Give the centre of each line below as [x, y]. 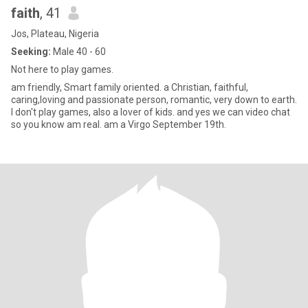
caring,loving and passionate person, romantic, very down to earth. [154, 100]
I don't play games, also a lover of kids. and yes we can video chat [151, 112]
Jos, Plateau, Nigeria [55, 34]
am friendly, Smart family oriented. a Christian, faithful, [52, 87]
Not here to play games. [62, 69]
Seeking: [31, 52]
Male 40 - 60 [78, 52]
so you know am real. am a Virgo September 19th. [119, 124]
